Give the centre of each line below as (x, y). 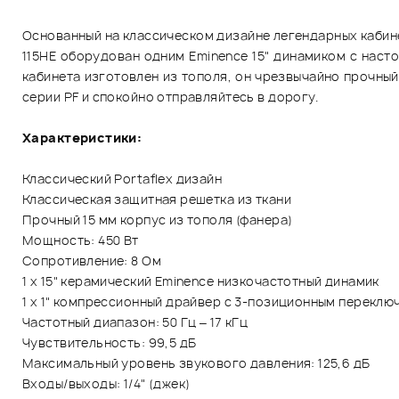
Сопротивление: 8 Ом (92, 260)
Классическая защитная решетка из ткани (157, 199)
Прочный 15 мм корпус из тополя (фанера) (158, 219)
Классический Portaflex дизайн (122, 178)
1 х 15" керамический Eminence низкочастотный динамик (201, 281)
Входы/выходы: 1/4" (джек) (106, 383)
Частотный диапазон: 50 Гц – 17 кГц (135, 322)
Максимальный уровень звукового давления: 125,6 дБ (196, 362)
